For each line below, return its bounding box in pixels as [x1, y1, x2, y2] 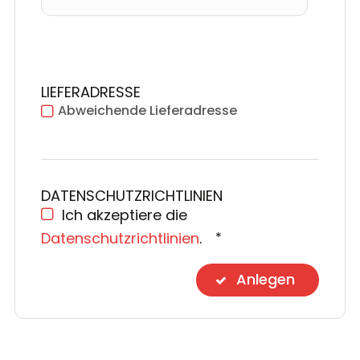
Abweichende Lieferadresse [58, 101, 238, 121]
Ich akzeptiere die [62, 205, 188, 226]
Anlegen [236, 269, 296, 290]
